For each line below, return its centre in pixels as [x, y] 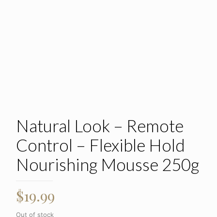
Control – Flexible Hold [101, 145]
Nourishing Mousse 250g [108, 164]
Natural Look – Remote [100, 125]
